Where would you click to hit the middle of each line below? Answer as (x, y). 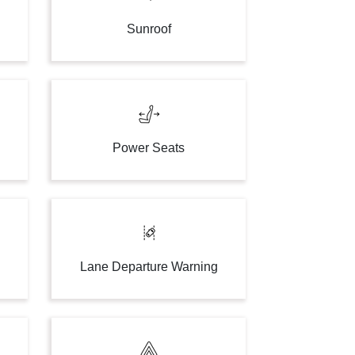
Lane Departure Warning (149, 267)
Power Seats (149, 148)
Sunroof (149, 29)
